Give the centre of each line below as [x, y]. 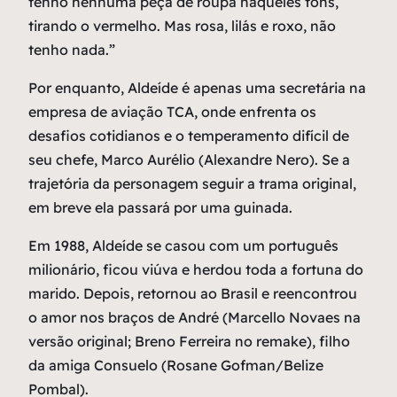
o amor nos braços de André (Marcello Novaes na [195, 318]
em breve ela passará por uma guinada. [160, 208]
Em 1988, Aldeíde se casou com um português [183, 246]
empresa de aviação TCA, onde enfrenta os [172, 112]
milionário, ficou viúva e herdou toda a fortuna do [196, 270]
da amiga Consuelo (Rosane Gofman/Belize [176, 366]
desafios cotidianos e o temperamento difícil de [189, 136]
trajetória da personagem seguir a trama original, [192, 184]
